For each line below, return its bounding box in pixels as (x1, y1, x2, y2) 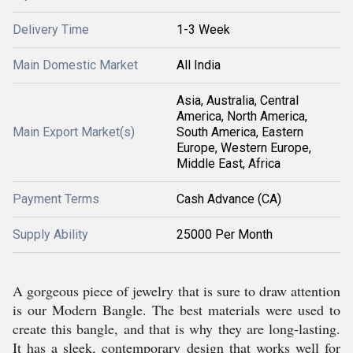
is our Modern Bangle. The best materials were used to (13, 300, 340, 319)
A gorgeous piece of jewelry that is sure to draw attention (13, 281, 340, 300)
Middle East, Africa (176, 156, 281, 171)
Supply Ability (13, 227, 88, 242)
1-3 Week (176, 22, 230, 37)
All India (176, 58, 221, 72)
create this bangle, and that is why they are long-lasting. (13, 319, 340, 338)
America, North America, (176, 109, 307, 124)
